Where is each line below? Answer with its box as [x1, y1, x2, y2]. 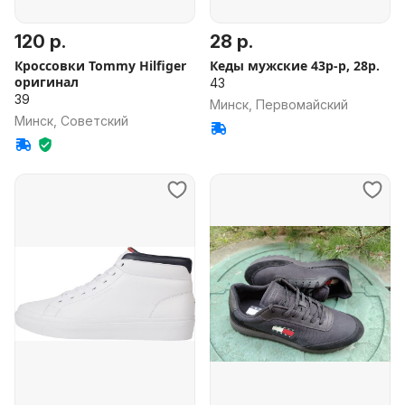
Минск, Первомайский [210, 97, 348, 112]
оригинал [14, 73, 79, 90]
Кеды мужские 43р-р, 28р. [210, 57, 380, 74]
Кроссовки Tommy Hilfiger [14, 57, 186, 74]
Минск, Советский [14, 113, 128, 128]
